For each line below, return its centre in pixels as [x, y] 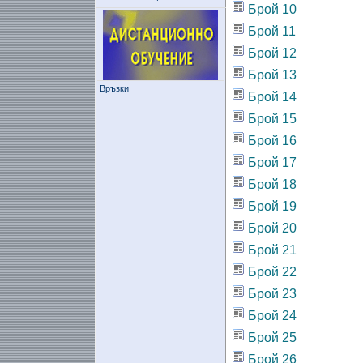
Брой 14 [272, 97]
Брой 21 [272, 250]
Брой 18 [272, 184]
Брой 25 [272, 337]
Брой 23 [272, 294]
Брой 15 [272, 119]
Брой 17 [272, 162]
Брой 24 [272, 316]
